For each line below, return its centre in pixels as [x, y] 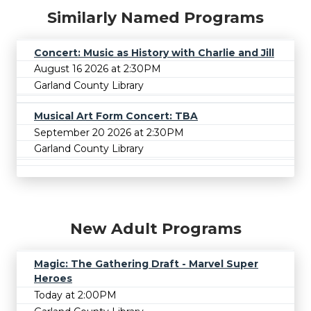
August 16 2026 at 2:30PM [98, 69]
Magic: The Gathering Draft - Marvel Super [146, 264]
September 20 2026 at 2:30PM [109, 132]
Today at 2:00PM [75, 295]
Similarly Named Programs [155, 17]
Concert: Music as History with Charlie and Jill [154, 52]
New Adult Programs [155, 229]
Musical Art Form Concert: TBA [116, 116]
